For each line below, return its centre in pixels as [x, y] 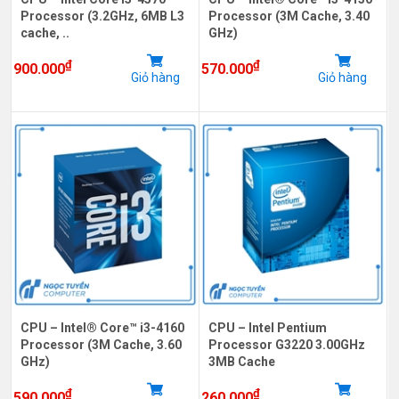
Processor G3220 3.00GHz [286, 344]
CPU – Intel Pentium [267, 327]
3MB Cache [241, 361]
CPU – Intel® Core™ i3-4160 [102, 327]
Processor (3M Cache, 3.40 [289, 16]
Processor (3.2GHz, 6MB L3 [102, 16]
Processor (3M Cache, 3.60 [101, 344]
